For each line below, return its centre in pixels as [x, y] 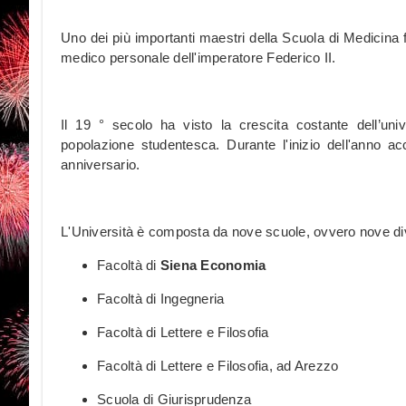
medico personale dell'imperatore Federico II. [198, 58]
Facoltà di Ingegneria [161, 299]
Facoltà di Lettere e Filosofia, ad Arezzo [218, 366]
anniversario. [101, 165]
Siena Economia [213, 266]
